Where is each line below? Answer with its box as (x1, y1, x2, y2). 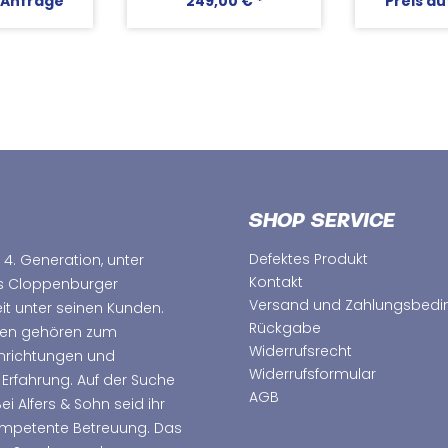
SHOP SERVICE (249, 212, 395, 233)
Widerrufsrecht (249, 341, 352, 361)
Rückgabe (249, 318, 321, 338)
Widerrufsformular (249, 364, 376, 384)
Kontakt (249, 272, 303, 292)
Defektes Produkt (249, 249, 368, 269)
